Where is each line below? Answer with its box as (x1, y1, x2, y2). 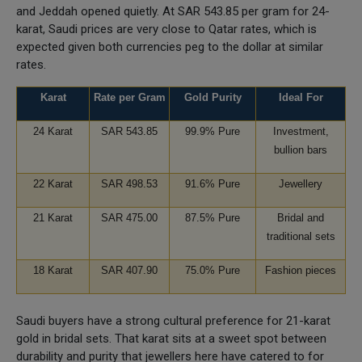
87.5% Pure (185, 211, 240, 224)
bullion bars (274, 143, 327, 156)
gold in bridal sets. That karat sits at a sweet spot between (16, 330, 326, 346)
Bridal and (277, 211, 324, 224)
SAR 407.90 (101, 263, 158, 276)
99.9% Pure (185, 124, 240, 137)
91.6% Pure (185, 177, 240, 190)
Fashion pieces (265, 263, 336, 276)
